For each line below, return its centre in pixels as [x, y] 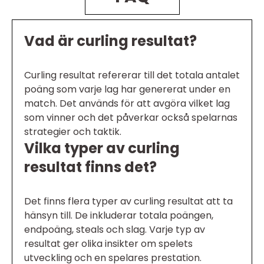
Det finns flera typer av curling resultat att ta [128, 201]
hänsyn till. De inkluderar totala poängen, [119, 215]
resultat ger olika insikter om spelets [108, 244]
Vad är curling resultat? [110, 41]
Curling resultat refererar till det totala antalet [132, 75]
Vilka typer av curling [102, 148]
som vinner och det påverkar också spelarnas [131, 118]
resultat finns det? [90, 167]
